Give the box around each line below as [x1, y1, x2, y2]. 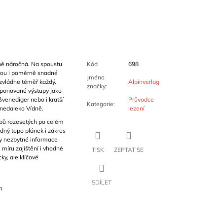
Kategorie [86, 100, 113, 108]
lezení [128, 105, 145, 112]
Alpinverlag [128, 78, 159, 86]
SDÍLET [91, 179, 111, 186]
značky [86, 82, 106, 90]
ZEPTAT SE [113, 146, 144, 154]
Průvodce [128, 96, 154, 104]
